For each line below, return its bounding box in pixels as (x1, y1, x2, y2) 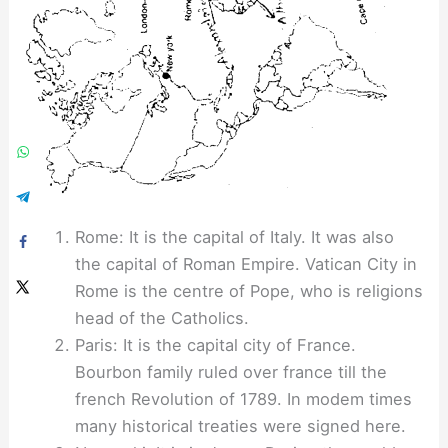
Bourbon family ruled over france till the (74, 362, 387, 383)
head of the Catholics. (74, 308, 249, 329)
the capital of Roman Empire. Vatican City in (74, 254, 417, 275)
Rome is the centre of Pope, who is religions (74, 281, 423, 302)
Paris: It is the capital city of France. (74, 335, 356, 356)
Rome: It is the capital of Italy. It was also (74, 227, 394, 248)
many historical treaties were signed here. (74, 416, 406, 437)
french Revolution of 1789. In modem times (74, 389, 412, 410)
